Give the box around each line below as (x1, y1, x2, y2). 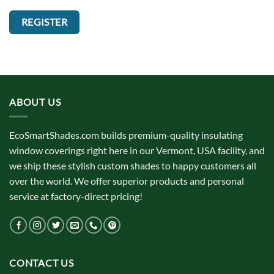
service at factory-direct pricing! (9, 190, 143, 202)
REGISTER (21, 17, 68, 28)
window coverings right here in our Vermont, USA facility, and (9, 144, 265, 157)
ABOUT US (9, 95, 61, 108)
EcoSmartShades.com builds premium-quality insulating (9, 129, 243, 141)
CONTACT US (9, 257, 74, 269)
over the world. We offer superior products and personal (9, 175, 244, 187)
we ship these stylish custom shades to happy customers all (9, 160, 256, 172)
